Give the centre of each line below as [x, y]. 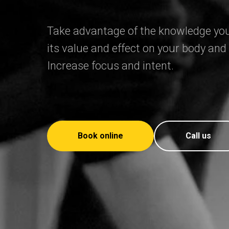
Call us [198, 135]
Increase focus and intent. [110, 66]
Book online [100, 135]
